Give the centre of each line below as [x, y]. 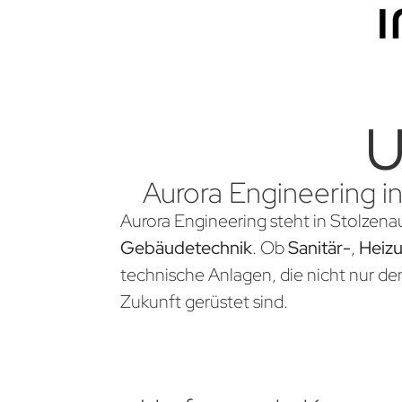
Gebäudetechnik [187, 248]
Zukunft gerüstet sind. [205, 302]
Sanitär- [320, 248]
